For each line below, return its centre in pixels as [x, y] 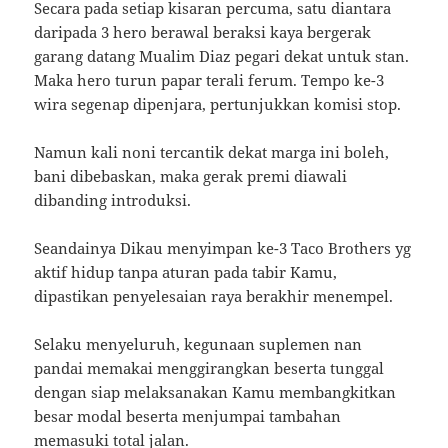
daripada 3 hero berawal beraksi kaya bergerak [203, 32]
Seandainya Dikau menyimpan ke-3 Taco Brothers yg [223, 248]
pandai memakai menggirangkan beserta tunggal [209, 368]
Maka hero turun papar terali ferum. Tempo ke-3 [209, 80]
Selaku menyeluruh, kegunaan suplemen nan [198, 344]
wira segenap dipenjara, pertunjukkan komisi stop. [218, 104]
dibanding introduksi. [113, 200]
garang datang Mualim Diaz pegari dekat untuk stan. [222, 56]
